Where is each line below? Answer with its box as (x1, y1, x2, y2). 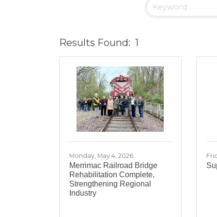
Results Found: (59, 37, 130, 49)
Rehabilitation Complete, (69, 170, 155, 179)
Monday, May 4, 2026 (69, 152, 133, 159)
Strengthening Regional (69, 179, 151, 188)
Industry (69, 188, 96, 197)
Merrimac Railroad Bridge (69, 161, 157, 170)
